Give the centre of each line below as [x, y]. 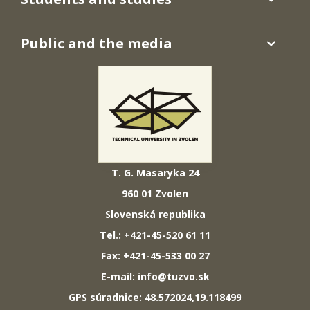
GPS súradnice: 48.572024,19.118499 [155, 297]
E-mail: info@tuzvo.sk [155, 276]
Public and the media [97, 43]
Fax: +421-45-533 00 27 [155, 255]
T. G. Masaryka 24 [155, 172]
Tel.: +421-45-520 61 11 [155, 235]
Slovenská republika [155, 214]
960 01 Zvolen [155, 193]
